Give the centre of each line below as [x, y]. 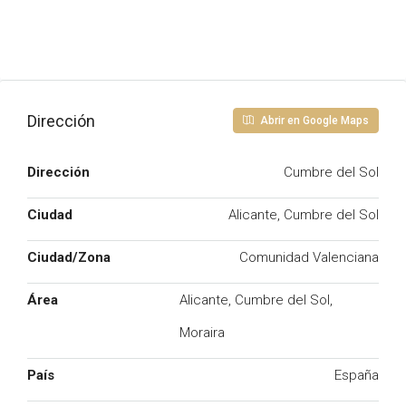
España [357, 375]
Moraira [202, 333]
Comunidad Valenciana [309, 257]
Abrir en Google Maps [313, 121]
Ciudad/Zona [69, 257]
